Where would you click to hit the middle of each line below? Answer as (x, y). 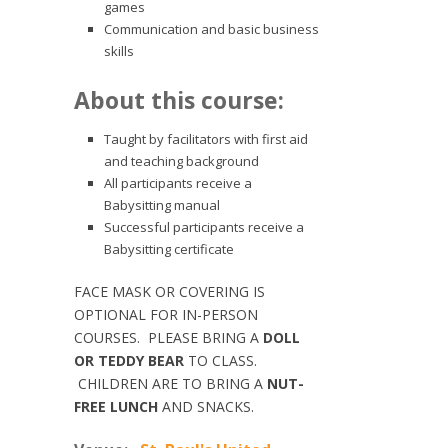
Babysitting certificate (169, 248)
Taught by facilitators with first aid (206, 138)
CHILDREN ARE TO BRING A (170, 383)
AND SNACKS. (208, 406)
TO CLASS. (220, 360)
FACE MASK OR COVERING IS (169, 291)
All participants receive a (178, 182)
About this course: (179, 99)
